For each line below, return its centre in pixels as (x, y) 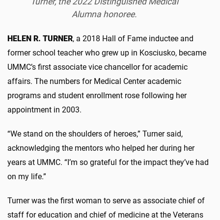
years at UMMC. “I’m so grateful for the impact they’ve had (108, 162)
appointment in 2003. (44, 110)
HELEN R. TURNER (40, 38)
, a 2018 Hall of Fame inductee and (133, 38)
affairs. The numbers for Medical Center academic (94, 81)
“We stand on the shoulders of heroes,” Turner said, (95, 134)
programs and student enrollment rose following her (97, 95)
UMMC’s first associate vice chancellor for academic (97, 67)
